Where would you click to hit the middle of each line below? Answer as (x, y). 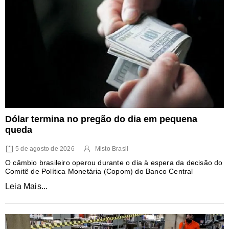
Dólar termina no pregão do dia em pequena (101, 119)
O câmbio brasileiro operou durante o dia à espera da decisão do (114, 162)
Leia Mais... (27, 186)
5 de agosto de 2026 (45, 148)
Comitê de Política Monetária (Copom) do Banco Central (99, 171)
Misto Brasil (112, 148)
